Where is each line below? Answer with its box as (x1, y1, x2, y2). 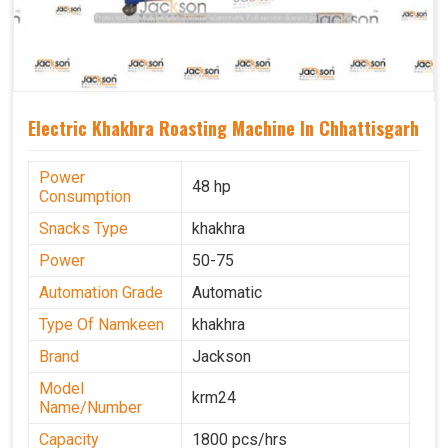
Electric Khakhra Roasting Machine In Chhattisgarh (28, 115, 419, 142)
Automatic (192, 283, 262, 303)
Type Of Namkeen (39, 315, 164, 335)
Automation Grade (39, 283, 163, 303)
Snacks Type (39, 219, 128, 239)
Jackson (192, 347, 251, 367)
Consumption (39, 187, 131, 207)
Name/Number (39, 398, 142, 418)
